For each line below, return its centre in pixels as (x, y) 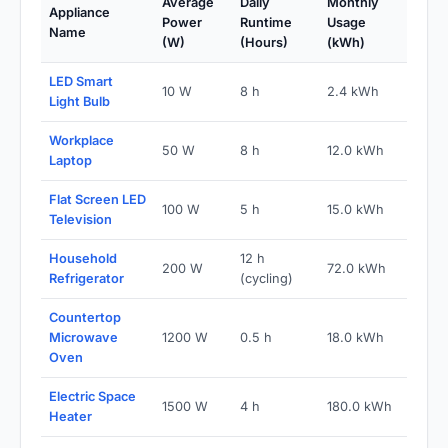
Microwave (83, 337)
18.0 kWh (355, 337)
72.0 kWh (356, 268)
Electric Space (92, 396)
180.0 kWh (359, 406)
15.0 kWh (355, 209)
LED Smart (81, 81)
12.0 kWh (355, 150)
